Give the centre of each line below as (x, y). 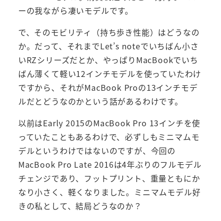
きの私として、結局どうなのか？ (80, 206)
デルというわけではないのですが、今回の (97, 151)
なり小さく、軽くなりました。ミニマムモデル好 (109, 192)
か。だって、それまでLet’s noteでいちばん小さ (108, 46)
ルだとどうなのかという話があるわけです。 (100, 101)
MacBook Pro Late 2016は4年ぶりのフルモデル (110, 165)
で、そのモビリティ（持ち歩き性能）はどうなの (109, 32)
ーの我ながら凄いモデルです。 (75, 11)
